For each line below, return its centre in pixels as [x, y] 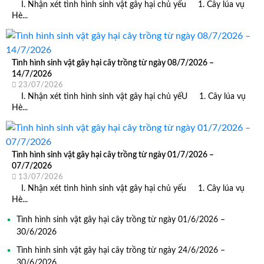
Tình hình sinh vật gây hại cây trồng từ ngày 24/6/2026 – [121, 250]
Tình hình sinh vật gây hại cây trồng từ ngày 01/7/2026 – [113, 154]
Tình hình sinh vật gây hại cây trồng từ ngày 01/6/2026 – [121, 220]
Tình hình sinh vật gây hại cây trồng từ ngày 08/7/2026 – [113, 62]
